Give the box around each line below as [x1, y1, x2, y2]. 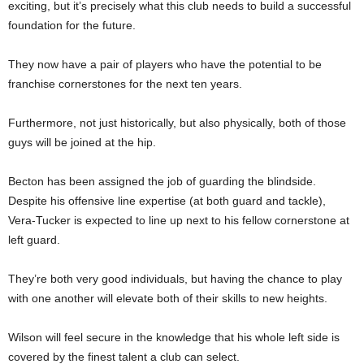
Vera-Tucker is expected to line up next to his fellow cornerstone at [8, 213, 349, 227]
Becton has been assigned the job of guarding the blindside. [8, 174, 316, 188]
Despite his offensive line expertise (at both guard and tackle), [8, 193, 326, 207]
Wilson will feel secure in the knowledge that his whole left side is [8, 330, 340, 344]
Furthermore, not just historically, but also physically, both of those [8, 115, 346, 129]
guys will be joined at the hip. [8, 135, 156, 149]
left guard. [8, 232, 60, 246]
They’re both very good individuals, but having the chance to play [8, 271, 342, 285]
